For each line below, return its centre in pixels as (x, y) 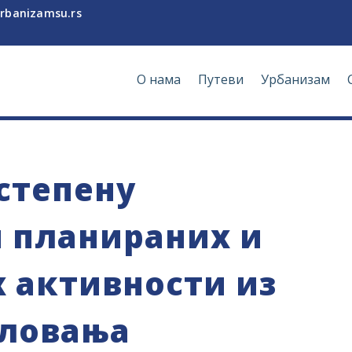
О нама (159, 79)
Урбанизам (296, 79)
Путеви (221, 79)
